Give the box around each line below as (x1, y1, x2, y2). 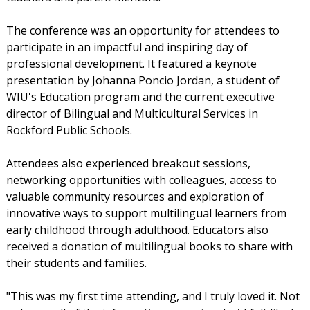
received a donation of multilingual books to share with (6, 239, 293, 255)
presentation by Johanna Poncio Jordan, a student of (6, 73, 280, 89)
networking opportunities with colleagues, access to (6, 172, 277, 188)
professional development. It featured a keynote (6, 56, 257, 72)
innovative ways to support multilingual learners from (6, 206, 286, 221)
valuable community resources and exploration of (6, 189, 264, 205)
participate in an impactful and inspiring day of (6, 39, 248, 55)
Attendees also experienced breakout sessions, (6, 156, 250, 172)
